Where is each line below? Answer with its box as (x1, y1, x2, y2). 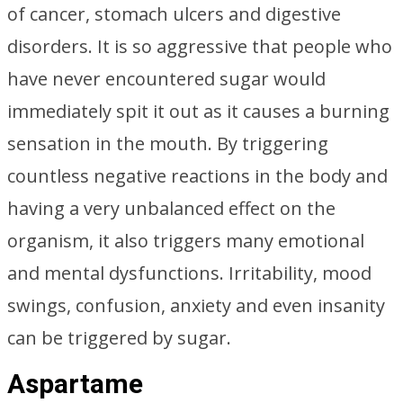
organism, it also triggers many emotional (7, 228, 364, 253)
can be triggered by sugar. (7, 326, 231, 350)
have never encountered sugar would (7, 67, 326, 91)
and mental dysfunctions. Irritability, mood (7, 261, 372, 285)
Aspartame (7, 368, 143, 399)
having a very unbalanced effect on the (7, 196, 336, 220)
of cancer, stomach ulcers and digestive (7, 2, 341, 26)
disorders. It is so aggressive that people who (7, 34, 392, 58)
